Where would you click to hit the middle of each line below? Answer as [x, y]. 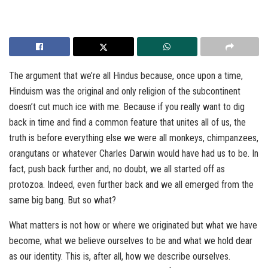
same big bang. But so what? [63, 200]
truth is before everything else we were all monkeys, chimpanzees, [134, 138]
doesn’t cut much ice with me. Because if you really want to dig [127, 107]
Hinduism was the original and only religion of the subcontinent [125, 92]
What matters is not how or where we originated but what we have [133, 226]
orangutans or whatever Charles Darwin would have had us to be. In [134, 154]
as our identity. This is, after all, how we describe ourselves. [120, 257]
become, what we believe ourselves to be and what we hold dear [131, 241]
